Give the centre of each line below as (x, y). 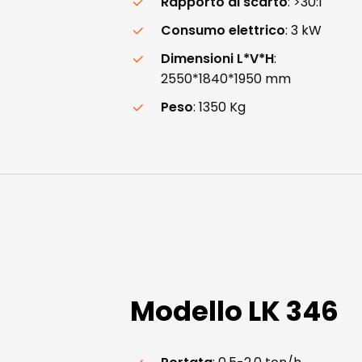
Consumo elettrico (223, 30)
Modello (187, 311)
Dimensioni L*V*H (218, 58)
